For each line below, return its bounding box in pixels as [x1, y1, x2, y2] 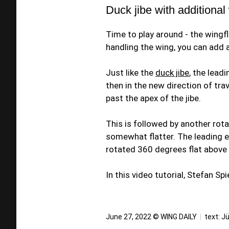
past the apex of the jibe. [106, 93, 201, 103]
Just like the [106, 67, 155, 78]
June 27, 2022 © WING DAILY [106, 212, 198, 221]
